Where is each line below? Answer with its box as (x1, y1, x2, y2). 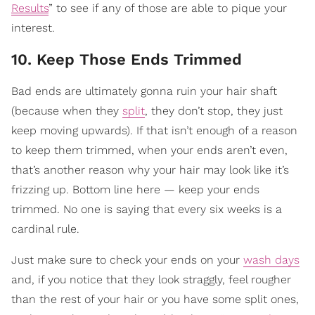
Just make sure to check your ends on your (11, 253, 243, 267)
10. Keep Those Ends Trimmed (11, 51, 242, 69)
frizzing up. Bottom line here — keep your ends (11, 183, 259, 197)
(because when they (11, 104, 122, 118)
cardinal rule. (11, 222, 79, 236)
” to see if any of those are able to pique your (49, 1, 287, 15)
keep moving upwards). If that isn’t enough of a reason (11, 124, 297, 138)
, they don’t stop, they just (145, 104, 283, 118)
